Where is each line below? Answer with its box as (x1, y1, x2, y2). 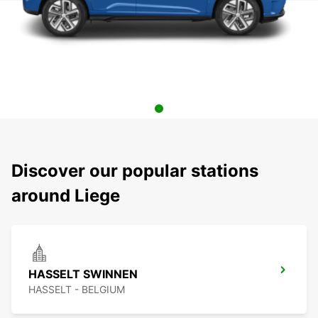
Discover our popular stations (11, 160, 258, 182)
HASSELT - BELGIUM (28, 283, 125, 296)
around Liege (11, 185, 120, 207)
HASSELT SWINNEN (28, 267, 138, 282)
